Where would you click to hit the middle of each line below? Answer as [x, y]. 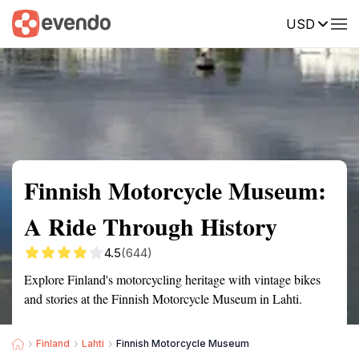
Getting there [166, 22]
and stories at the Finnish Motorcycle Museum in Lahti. [163, 298]
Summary [36, 22]
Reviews [331, 22]
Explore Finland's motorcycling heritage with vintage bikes [172, 279]
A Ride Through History [151, 226]
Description [254, 22]
